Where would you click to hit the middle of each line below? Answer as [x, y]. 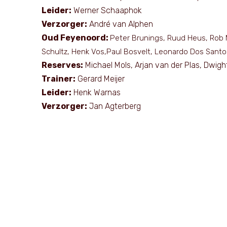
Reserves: [62, 65]
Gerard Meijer [100, 79]
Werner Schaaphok [107, 10]
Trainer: [59, 79]
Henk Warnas [96, 92]
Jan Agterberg [114, 106]
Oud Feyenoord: [76, 38]
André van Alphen [120, 24]
